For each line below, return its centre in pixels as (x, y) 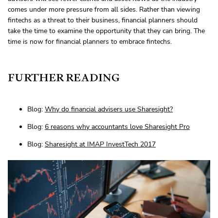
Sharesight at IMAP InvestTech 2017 (100, 145)
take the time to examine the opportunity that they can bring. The (106, 31)
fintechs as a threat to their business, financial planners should (103, 20)
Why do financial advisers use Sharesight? (109, 109)
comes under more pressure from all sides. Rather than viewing (104, 10)
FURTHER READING (64, 78)
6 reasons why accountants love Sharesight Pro (117, 127)
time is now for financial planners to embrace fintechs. (90, 42)
